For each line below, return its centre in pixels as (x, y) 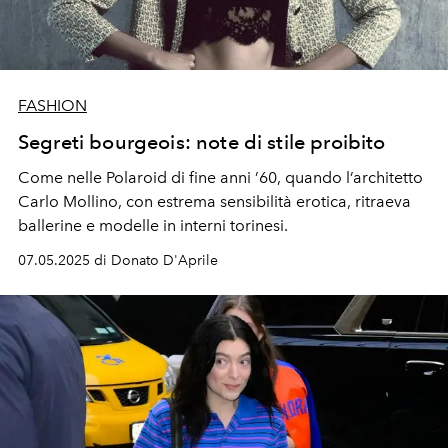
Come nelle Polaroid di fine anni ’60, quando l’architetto (220, 177)
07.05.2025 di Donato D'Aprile (118, 260)
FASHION (52, 105)
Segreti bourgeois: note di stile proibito (202, 141)
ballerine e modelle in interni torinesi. (153, 225)
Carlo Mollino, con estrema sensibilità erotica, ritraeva (214, 201)
